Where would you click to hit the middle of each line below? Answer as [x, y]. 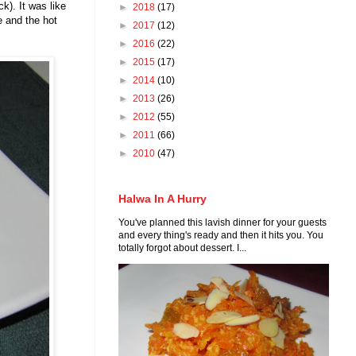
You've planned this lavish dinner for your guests [222, 223]
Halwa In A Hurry [163, 199]
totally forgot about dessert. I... [182, 248]
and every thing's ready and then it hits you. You [221, 236]
